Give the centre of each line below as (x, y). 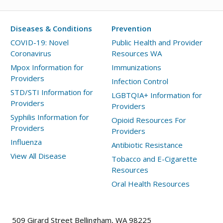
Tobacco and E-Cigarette (154, 159)
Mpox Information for (47, 67)
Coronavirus (31, 53)
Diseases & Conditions (51, 28)
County (201, 67)
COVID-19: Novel (40, 42)
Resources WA (136, 53)
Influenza (26, 142)
